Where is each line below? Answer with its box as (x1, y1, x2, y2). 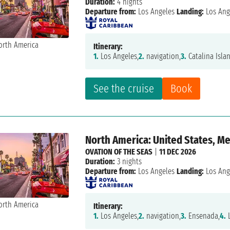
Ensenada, (186, 211, 220, 221)
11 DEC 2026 (159, 147, 197, 157)
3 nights (115, 157, 142, 167)
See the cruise (93, 82, 155, 96)
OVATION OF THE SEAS (85, 147, 153, 157)
